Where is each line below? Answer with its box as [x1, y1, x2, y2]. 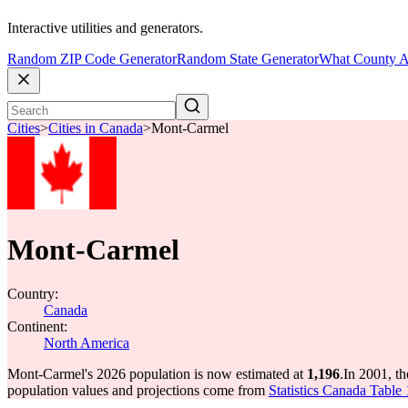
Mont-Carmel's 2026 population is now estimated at [7, 366, 307, 382]
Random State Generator [177, 51, 319, 67]
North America [44, 335, 129, 351]
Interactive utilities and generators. [7, 20, 203, 36]
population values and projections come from [7, 382, 269, 398]
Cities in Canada [48, 120, 143, 137]
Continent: [7, 319, 67, 334]
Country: [7, 286, 58, 301]
